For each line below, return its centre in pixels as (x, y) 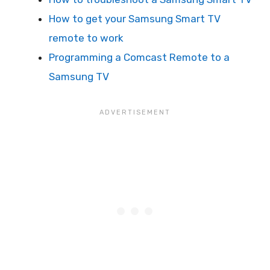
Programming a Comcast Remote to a (139, 57)
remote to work (86, 38)
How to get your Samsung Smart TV (135, 18)
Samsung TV (79, 76)
